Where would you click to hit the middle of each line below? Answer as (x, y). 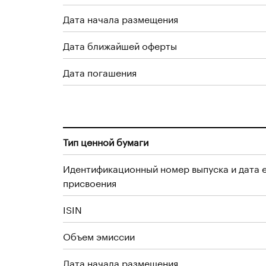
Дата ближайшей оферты (120, 45)
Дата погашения (100, 72)
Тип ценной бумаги (106, 141)
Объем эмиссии (99, 235)
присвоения (90, 182)
